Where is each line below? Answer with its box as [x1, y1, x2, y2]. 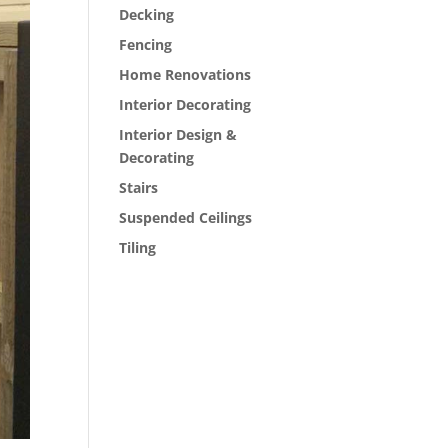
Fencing [119, 34, 173, 54]
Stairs [119, 177, 159, 197]
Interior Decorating [119, 94, 252, 114]
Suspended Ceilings [119, 207, 253, 227]
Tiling [119, 237, 157, 257]
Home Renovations [119, 64, 252, 84]
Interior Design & [119, 124, 238, 144]
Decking [119, 4, 175, 24]
